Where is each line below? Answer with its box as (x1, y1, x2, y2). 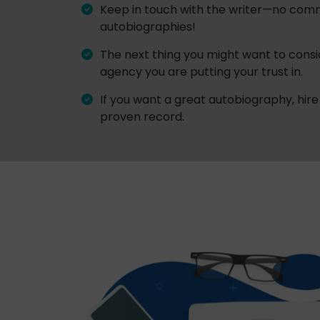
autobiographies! (100, 18, 196, 35)
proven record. (100, 108, 184, 125)
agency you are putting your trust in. (100, 63, 303, 80)
